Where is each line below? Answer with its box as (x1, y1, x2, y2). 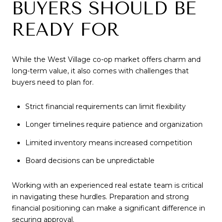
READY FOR (12, 19, 119, 40)
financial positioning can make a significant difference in (12, 203, 205, 213)
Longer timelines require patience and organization (25, 120, 203, 129)
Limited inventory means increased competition (25, 138, 192, 147)
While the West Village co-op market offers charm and (12, 55, 201, 64)
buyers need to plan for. (12, 77, 94, 87)
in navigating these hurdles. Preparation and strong (12, 192, 189, 201)
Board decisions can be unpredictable (25, 156, 155, 166)
